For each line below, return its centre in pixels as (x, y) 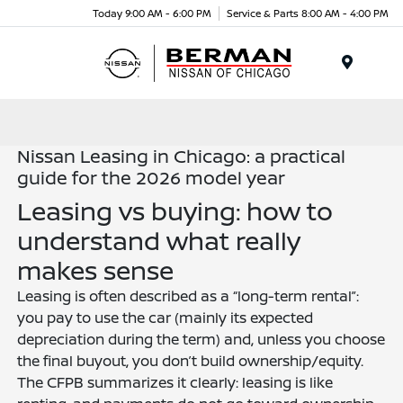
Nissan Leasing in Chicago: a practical (182, 156)
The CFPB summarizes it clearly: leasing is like (175, 382)
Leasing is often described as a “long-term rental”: (188, 296)
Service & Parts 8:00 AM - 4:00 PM (308, 13)
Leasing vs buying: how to (175, 210)
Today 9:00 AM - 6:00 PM (152, 13)
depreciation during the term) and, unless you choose (201, 339)
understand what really (159, 240)
